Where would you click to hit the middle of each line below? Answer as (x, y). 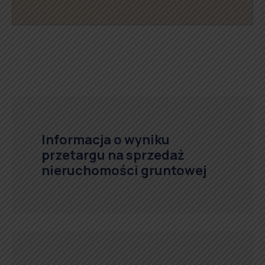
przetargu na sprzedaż (113, 155)
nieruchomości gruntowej (124, 170)
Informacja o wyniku (106, 139)
